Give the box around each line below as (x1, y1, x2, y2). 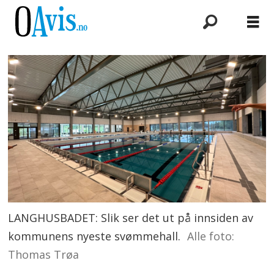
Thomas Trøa (8, 246, 80, 262)
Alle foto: (187, 228, 234, 243)
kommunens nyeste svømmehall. (8, 228, 181, 243)
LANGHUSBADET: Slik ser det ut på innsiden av (8, 210, 254, 225)
